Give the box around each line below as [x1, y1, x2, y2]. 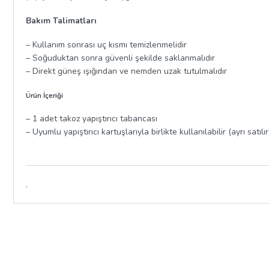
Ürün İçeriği [26, 90, 63, 100]
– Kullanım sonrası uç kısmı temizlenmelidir [26, 39, 187, 51]
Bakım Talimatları [26, 14, 97, 26]
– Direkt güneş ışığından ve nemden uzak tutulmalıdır [26, 65, 227, 77]
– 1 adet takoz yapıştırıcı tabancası [26, 113, 157, 125]
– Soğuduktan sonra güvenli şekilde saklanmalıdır [26, 52, 215, 64]
